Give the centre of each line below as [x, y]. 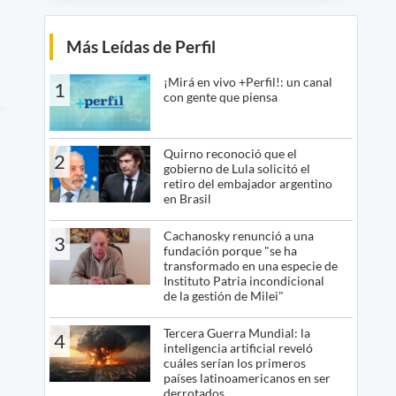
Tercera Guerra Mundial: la [236, 333]
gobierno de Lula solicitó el [236, 169]
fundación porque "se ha [230, 251]
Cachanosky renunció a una [238, 236]
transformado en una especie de [250, 266]
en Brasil [187, 199]
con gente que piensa [220, 96]
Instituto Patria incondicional [244, 281]
